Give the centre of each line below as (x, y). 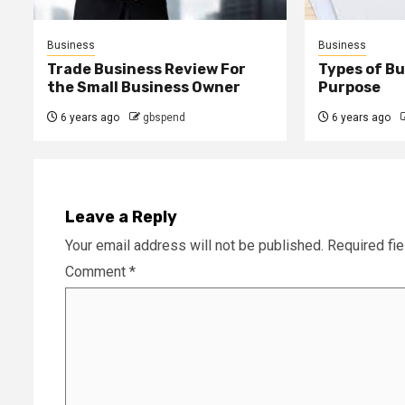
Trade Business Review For (146, 69)
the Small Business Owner (144, 87)
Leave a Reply (121, 217)
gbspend (164, 117)
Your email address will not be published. (194, 245)
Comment (97, 271)
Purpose (349, 87)
